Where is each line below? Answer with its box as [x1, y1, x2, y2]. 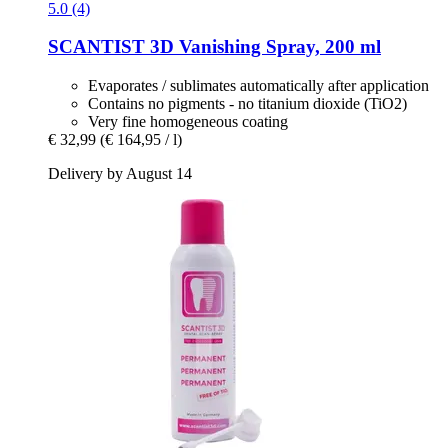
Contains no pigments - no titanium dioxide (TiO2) [88, 95, 407, 113]
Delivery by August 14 [48, 165, 192, 183]
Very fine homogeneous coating [88, 113, 288, 131]
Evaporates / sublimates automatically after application [88, 77, 429, 95]
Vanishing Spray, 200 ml [174, 36, 381, 58]
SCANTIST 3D [48, 36, 174, 58]
